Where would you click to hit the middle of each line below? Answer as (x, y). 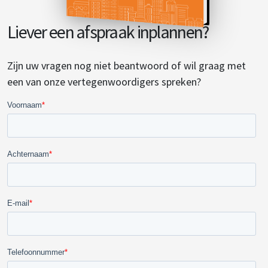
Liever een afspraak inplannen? (108, 31)
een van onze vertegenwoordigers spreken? (104, 81)
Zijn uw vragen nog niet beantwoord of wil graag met (127, 65)
